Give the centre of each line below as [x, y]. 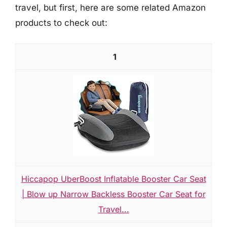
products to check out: [61, 23]
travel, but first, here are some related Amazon [110, 8]
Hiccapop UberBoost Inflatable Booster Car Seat [113, 179]
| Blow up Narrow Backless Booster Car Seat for [113, 194]
